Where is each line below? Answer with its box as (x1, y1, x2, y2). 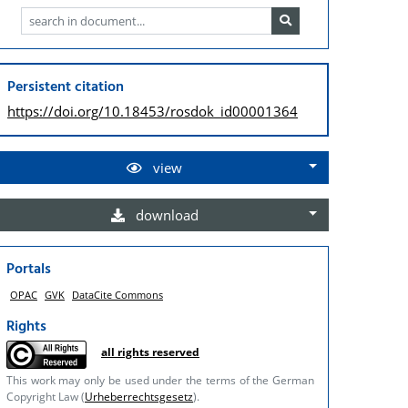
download (131, 205, 199, 224)
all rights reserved (101, 343, 199, 360)
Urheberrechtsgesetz (85, 388, 193, 404)
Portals (6, 257, 51, 281)
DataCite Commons (72, 287, 163, 301)
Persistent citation (7, 75, 124, 99)
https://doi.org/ (7, 101, 104, 120)
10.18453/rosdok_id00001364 (104, 101, 298, 120)
